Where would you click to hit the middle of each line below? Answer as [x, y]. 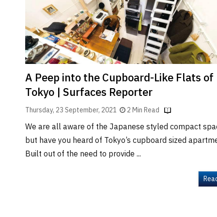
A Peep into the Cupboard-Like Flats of [119, 78]
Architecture [29, 41]
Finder [19, 11]
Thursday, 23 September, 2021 [72, 110]
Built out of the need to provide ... [83, 154]
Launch [20, 81]
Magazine [24, 130]
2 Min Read [143, 110]
